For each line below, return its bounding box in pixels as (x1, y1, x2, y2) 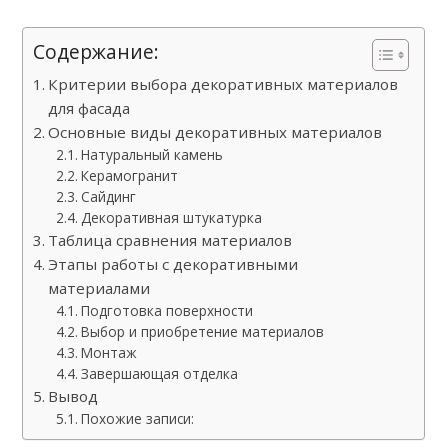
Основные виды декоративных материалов (48, 122, 383, 142)
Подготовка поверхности (80, 301, 253, 320)
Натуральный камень (80, 145, 223, 164)
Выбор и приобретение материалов (80, 322, 324, 341)
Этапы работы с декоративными (48, 254, 299, 274)
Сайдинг (80, 187, 136, 206)
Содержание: (33, 38, 160, 65)
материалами (48, 278, 151, 298)
